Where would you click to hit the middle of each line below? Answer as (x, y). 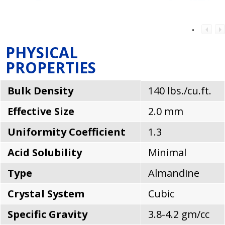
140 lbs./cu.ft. (180, 90)
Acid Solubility (45, 152)
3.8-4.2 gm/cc (179, 214)
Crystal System (46, 193)
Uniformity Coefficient (67, 132)
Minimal (167, 152)
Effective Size (41, 111)
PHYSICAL (42, 52)
